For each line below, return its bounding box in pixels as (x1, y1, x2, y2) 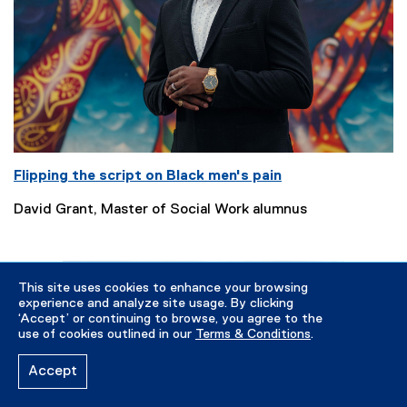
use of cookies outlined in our (18, 328, 195, 341)
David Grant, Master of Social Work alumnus (14, 203, 307, 218)
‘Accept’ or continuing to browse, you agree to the (18, 313, 323, 325)
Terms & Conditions (195, 328, 311, 341)
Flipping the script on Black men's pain (14, 169, 282, 184)
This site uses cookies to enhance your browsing (18, 282, 308, 294)
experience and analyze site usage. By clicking (18, 297, 293, 310)
